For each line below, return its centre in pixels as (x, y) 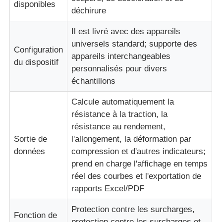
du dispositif (36, 62)
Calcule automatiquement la (123, 102)
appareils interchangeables (121, 56)
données (30, 151)
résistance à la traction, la (120, 114)
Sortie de (31, 139)
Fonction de (36, 215)
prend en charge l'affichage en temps (140, 164)
